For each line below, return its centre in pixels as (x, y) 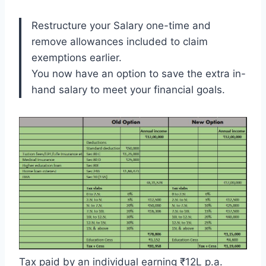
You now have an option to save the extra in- (139, 73)
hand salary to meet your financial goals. (128, 89)
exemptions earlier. (77, 57)
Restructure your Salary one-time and (121, 25)
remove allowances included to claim (120, 41)
